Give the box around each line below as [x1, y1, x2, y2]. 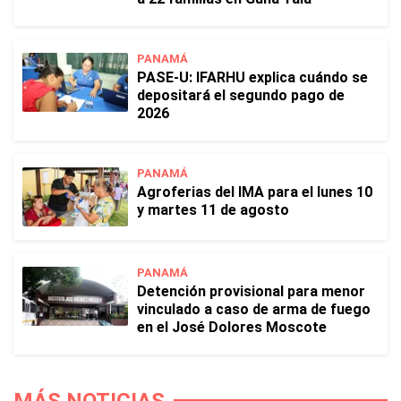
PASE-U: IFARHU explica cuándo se [137, 69, 368, 86]
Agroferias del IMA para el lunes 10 [137, 183, 372, 200]
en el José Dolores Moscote [137, 319, 327, 336]
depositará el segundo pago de [137, 87, 345, 104]
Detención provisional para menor [137, 283, 365, 300]
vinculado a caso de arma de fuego [137, 301, 371, 318]
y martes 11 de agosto [137, 201, 289, 218]
